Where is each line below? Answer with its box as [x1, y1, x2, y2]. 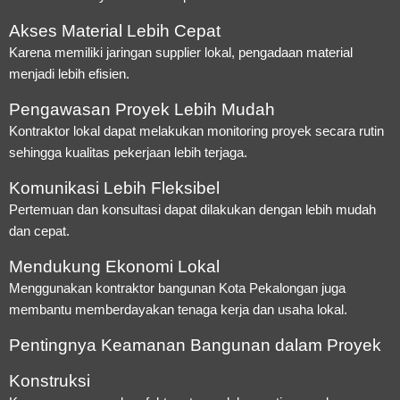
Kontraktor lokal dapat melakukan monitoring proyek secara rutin [9, 122, 384, 138]
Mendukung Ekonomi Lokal [9, 256, 220, 276]
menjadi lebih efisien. [9, 65, 129, 81]
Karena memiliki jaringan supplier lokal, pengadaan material [9, 44, 353, 60]
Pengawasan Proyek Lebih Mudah [9, 99, 275, 119]
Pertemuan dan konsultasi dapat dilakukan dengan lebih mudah [9, 201, 376, 217]
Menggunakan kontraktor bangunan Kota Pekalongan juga [9, 279, 346, 296]
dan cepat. [9, 222, 70, 238]
